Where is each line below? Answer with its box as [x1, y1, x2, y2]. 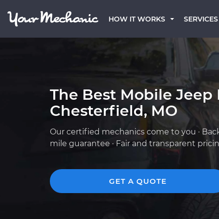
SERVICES [184, 15, 218, 23]
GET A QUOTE [109, 176, 167, 186]
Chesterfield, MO [50, 102, 177, 120]
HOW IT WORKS [109, 15, 165, 23]
